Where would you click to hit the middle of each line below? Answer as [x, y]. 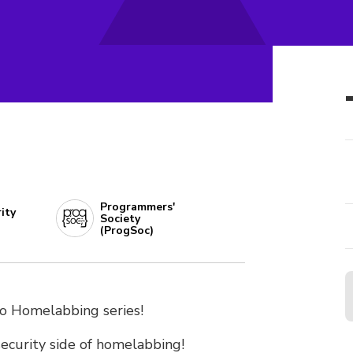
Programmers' [138, 206]
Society [121, 218]
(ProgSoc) [127, 230]
